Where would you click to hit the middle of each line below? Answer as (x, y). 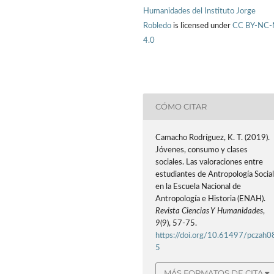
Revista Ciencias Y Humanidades (209, 211)
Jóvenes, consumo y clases (202, 150)
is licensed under (203, 26)
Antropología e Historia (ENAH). (211, 199)
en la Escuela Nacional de (198, 187)
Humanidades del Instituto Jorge (199, 11)
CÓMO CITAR (181, 107)
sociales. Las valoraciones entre (209, 162)
